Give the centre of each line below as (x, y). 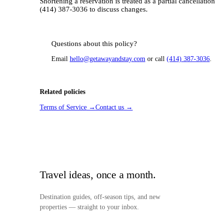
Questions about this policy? (94, 44)
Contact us (109, 108)
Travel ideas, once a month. (98, 175)
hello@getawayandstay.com (107, 59)
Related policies (62, 92)
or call (156, 59)
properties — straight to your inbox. (89, 207)
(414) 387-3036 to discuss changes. (93, 9)
